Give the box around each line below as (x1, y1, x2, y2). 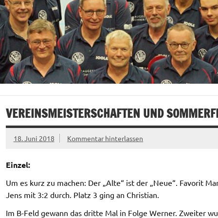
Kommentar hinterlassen (67, 133, 144, 143)
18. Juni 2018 (13, 133, 54, 143)
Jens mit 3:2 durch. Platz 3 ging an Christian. (5, 190, 159, 200)
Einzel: (5, 160, 30, 170)
